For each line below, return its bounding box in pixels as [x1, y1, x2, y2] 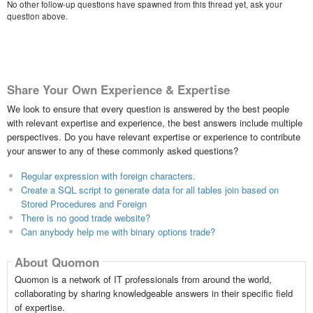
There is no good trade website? [20, 211, 150, 225]
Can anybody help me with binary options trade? [20, 225, 215, 239]
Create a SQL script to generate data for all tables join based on [20, 183, 279, 197]
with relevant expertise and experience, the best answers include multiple [6, 116, 303, 130]
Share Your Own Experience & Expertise [6, 80, 230, 98]
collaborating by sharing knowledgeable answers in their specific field [14, 286, 293, 300]
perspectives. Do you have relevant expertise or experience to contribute [6, 130, 300, 144]
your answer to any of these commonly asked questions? [6, 144, 238, 158]
